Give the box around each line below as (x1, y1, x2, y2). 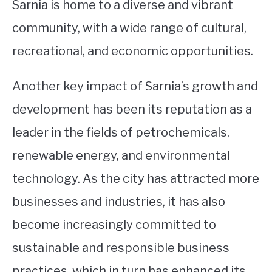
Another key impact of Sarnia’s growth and (12, 78, 258, 93)
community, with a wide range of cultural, (12, 20, 246, 35)
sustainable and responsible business (12, 240, 229, 255)
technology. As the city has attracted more (12, 171, 259, 186)
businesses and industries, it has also (12, 194, 225, 209)
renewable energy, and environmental (12, 148, 230, 163)
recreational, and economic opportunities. (12, 43, 253, 58)
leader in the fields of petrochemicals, (12, 124, 229, 140)
